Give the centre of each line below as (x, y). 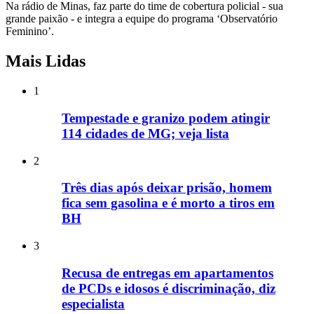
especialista (93, 303)
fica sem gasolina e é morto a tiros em (168, 203)
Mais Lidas (46, 61)
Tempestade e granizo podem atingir (166, 118)
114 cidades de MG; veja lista (145, 133)
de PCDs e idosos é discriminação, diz (169, 288)
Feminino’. (30, 32)
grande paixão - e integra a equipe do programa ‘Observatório (142, 19)
